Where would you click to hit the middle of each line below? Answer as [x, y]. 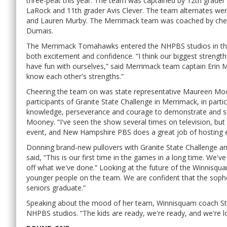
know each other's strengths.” [75, 76]
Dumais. [40, 30]
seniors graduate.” [56, 187]
